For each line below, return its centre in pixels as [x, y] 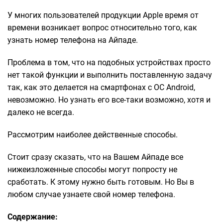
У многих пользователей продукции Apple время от [103, 15]
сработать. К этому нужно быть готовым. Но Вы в [101, 182]
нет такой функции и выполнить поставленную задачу [110, 75]
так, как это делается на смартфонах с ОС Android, [101, 87]
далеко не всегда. [41, 112]
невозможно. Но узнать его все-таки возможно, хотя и [109, 100]
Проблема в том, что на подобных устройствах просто [109, 62]
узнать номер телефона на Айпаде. [73, 40]
